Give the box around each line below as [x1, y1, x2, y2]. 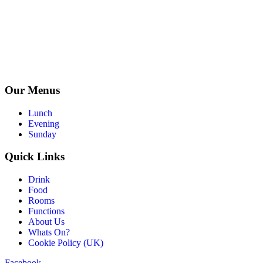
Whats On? [28, 227, 70, 237]
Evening [28, 118, 59, 129]
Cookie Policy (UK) [28, 237, 103, 248]
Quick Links [5, 150, 65, 163]
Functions [28, 205, 65, 216]
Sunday [28, 129, 56, 139]
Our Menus [5, 83, 60, 96]
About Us [28, 216, 65, 227]
